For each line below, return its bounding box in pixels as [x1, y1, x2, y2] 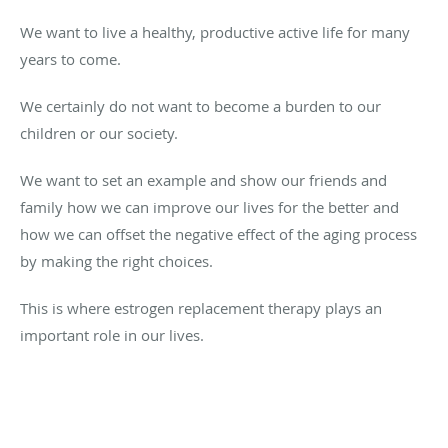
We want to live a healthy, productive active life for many [20, 21, 410, 42]
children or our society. [20, 122, 178, 143]
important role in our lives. [20, 324, 204, 345]
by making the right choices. [20, 250, 213, 271]
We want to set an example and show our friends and [20, 169, 387, 190]
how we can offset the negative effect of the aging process [20, 223, 417, 244]
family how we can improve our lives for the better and [20, 196, 399, 217]
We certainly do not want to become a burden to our [20, 95, 381, 116]
